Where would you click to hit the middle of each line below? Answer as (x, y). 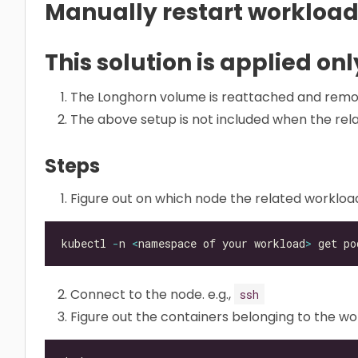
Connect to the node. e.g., (152, 294)
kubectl (87, 244)
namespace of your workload (222, 244)
